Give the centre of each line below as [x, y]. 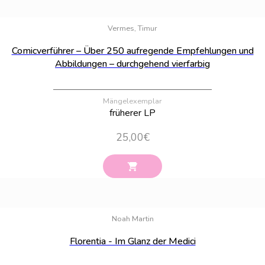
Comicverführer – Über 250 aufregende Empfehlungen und [132, 51]
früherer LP [132, 113]
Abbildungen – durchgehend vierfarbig [132, 64]
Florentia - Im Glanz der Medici [132, 242]
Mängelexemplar [132, 101]
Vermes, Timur [132, 28]
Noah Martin [132, 219]
